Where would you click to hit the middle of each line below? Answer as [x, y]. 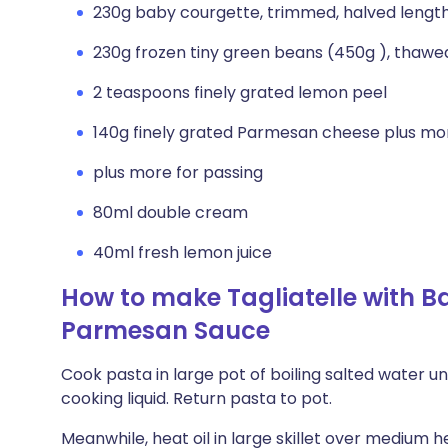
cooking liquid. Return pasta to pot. [196, 398]
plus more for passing [178, 172]
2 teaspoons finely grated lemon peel [240, 92]
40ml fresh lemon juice [182, 252]
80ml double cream [170, 212]
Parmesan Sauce [165, 330]
